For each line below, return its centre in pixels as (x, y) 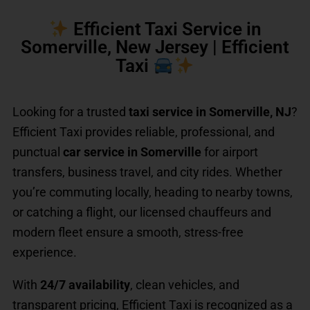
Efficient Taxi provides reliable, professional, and (144, 131)
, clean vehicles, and (185, 284)
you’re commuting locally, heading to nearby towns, (153, 192)
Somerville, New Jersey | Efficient (155, 47)
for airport (230, 152)
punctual (38, 152)
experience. (45, 252)
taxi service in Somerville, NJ (210, 111)
